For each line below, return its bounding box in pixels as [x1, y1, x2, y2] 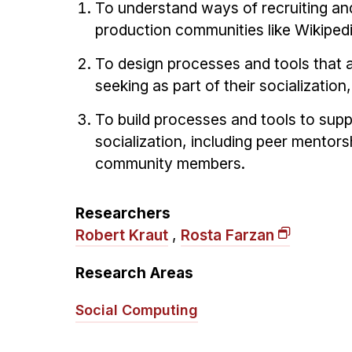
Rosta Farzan [181, 225, 274, 244]
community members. [95, 154, 245, 173]
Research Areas [75, 263, 193, 282]
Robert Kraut [75, 225, 168, 244]
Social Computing [75, 302, 198, 318]
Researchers [75, 203, 170, 222]
